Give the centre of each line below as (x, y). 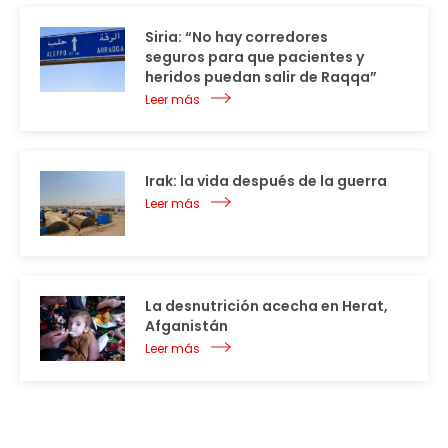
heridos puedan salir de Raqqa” (261, 76)
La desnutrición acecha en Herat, (266, 305)
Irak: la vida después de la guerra (266, 180)
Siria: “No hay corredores (236, 36)
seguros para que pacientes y (254, 56)
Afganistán (186, 325)
